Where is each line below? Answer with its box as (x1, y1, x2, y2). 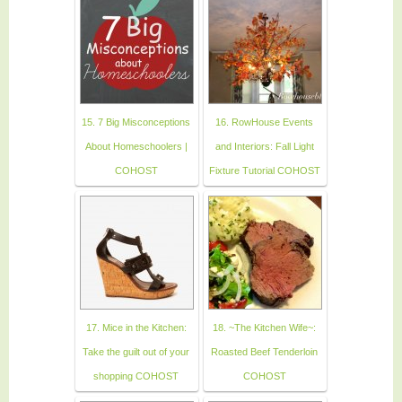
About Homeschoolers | (84, 140, 188, 152)
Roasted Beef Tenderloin (211, 345, 318, 357)
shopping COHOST (93, 370, 179, 381)
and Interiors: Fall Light (214, 140, 314, 152)
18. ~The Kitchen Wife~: (213, 321, 316, 333)
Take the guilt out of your (83, 345, 189, 357)
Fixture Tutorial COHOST (208, 164, 320, 176)
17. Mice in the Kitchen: (85, 321, 187, 333)
